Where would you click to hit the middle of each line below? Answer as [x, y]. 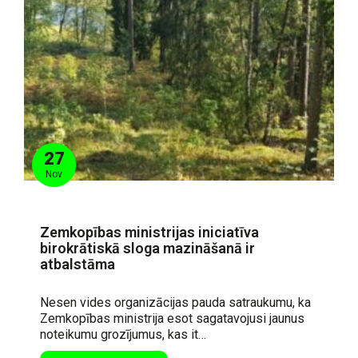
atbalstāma [78, 264]
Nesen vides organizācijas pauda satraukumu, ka [175, 302]
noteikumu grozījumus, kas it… [123, 334]
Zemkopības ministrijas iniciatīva [149, 232]
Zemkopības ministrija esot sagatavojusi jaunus [172, 318]
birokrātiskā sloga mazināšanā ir [147, 248]
